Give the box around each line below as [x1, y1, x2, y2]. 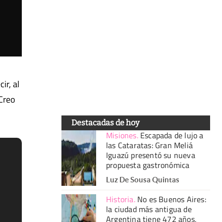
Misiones [106, 129, 137, 141]
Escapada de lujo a [140, 129, 204, 141]
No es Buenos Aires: [137, 193, 206, 205]
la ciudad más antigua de [106, 203, 192, 215]
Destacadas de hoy [71, 117, 139, 127]
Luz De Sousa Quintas [106, 175, 179, 184]
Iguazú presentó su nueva [106, 149, 195, 161]
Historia [106, 193, 134, 205]
